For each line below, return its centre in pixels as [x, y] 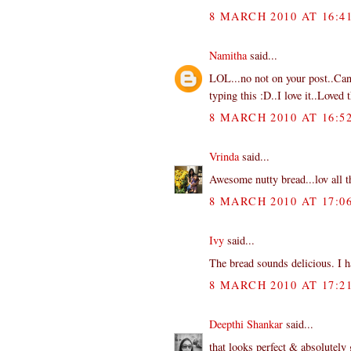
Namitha [228, 55]
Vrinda [224, 156]
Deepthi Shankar [246, 324]
